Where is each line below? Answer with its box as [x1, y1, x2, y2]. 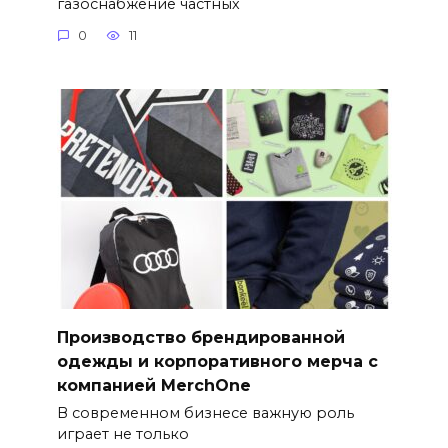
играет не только [56, 425, 189, 444]
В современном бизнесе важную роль [56, 404, 354, 423]
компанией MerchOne [56, 375, 251, 395]
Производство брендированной [56, 327, 345, 347]
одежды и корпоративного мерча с [56, 351, 378, 371]
